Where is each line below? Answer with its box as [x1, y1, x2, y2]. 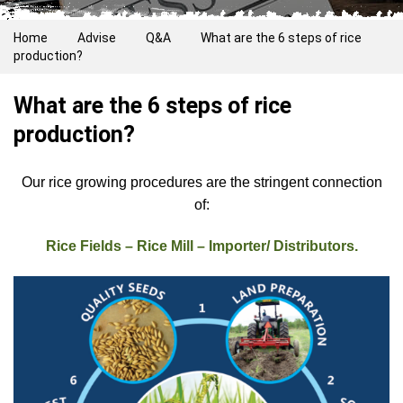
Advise [77, 31, 116, 45]
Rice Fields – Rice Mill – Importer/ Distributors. [45, 237, 358, 254]
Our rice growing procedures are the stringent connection [21, 175, 382, 190]
